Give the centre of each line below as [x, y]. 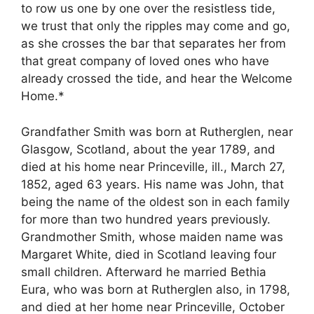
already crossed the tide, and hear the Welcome [157, 79]
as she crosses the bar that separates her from [153, 44]
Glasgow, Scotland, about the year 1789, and [148, 149]
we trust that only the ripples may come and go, [156, 26]
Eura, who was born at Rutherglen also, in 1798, [156, 289]
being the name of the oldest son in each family [155, 202]
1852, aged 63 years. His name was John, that [152, 184]
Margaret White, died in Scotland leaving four [149, 254]
